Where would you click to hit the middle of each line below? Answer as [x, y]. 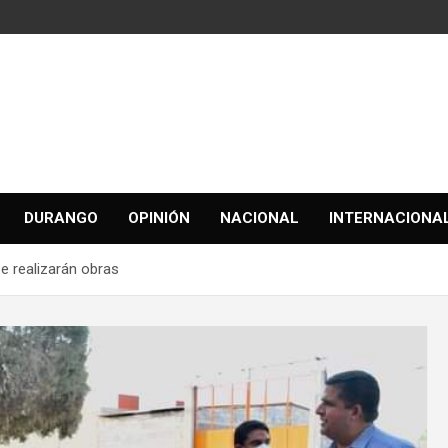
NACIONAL [259, 218]
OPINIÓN [159, 218]
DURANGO [61, 218]
